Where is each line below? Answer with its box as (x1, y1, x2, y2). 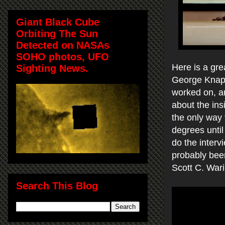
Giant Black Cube (16, 16, 99, 28)
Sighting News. (16, 62, 88, 74)
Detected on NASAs (16, 39, 109, 51)
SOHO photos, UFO (16, 51, 109, 62)
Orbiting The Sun (16, 28, 98, 39)
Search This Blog (16, 180, 98, 191)
